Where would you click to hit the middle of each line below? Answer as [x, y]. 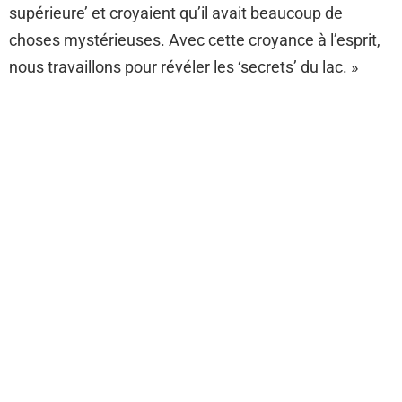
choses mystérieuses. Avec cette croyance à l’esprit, [195, 40]
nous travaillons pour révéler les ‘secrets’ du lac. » [184, 67]
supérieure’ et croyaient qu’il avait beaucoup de [176, 13]
